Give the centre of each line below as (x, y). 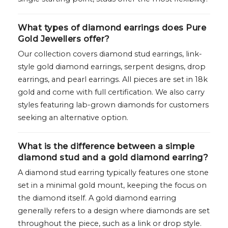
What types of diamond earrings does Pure (112, 28)
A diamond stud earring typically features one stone (113, 173)
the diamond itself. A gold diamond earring (97, 198)
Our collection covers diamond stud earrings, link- (110, 54)
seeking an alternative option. (73, 118)
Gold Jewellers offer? (64, 39)
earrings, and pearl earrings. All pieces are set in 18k (113, 80)
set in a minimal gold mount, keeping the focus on (112, 186)
